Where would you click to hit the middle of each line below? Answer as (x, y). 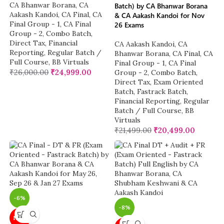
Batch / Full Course (148, 111)
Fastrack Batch (162, 92)
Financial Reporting (147, 101)
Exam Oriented (178, 82)
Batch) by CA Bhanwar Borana (161, 6)
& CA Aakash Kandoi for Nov (159, 15)
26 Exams (129, 25)
